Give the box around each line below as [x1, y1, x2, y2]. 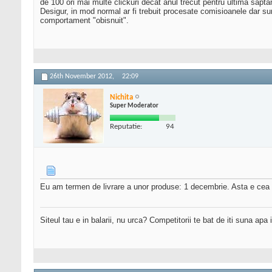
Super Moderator [110, 102, 158, 109]
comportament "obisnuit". [40, 16, 129, 25]
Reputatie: [110, 122, 142, 131]
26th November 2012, [50, 73, 116, 81]
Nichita [110, 93, 133, 101]
